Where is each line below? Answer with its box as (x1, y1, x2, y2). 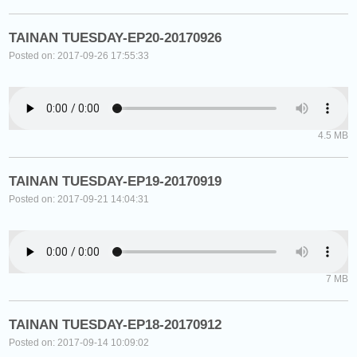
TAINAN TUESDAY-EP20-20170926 (9, 29, 222, 45)
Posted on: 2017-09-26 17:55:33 (9, 49, 150, 61)
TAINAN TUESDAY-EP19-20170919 (9, 173, 222, 189)
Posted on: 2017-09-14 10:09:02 (9, 336, 150, 348)
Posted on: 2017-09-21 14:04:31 (9, 193, 150, 205)
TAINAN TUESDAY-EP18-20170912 (9, 316, 222, 332)
